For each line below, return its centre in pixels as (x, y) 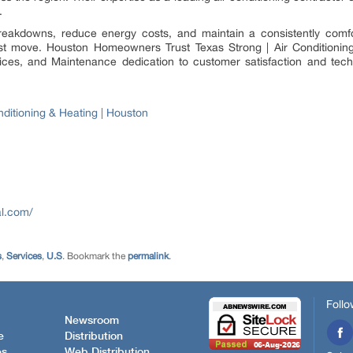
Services (24, 256)
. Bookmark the (95, 256)
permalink (148, 256)
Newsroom (92, 320)
